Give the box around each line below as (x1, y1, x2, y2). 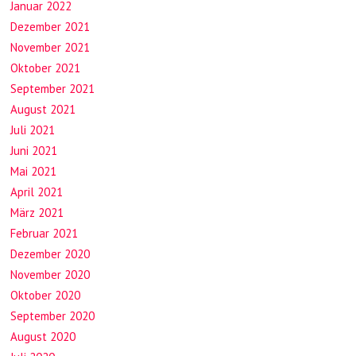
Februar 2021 (10, 226, 79, 242)
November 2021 (10, 40, 91, 56)
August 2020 (10, 329, 76, 345)
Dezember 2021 (10, 19, 91, 35)
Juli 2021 (10, 122, 56, 138)
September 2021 (10, 81, 95, 97)
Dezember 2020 (10, 246, 91, 262)
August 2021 (10, 102, 76, 118)
